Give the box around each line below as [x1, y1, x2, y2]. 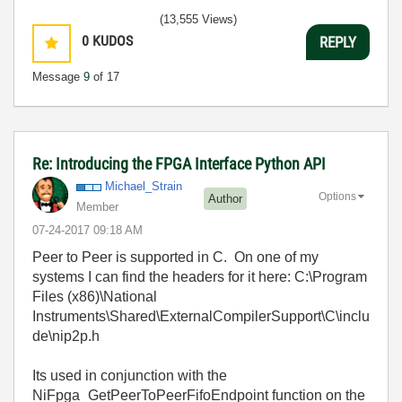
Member [76, 200, 118, 214]
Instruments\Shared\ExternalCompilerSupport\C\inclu [32, 309, 370, 324]
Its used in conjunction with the [32, 368, 227, 383]
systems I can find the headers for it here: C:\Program [32, 269, 367, 284]
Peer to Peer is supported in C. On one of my [32, 249, 319, 265]
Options [319, 189, 356, 203]
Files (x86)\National [32, 289, 157, 304]
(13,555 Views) [160, 13, 237, 26]
